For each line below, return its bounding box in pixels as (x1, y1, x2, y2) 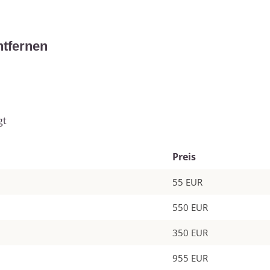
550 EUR (172, 201, 208, 214)
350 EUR (172, 227, 208, 239)
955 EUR (172, 252, 208, 265)
